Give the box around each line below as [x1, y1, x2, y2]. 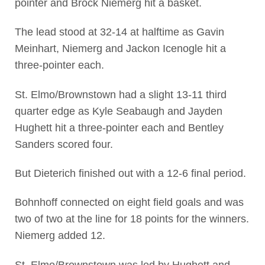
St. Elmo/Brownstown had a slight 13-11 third [14, 88, 227, 101]
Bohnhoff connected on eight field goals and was [14, 196, 244, 209]
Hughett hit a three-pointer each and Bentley [14, 121, 224, 134]
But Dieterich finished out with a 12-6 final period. [14, 167, 246, 179]
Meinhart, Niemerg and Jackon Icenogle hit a [14, 43, 226, 55]
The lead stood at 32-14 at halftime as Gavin [14, 26, 224, 38]
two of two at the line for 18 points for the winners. [14, 213, 249, 225]
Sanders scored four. [14, 138, 113, 150]
